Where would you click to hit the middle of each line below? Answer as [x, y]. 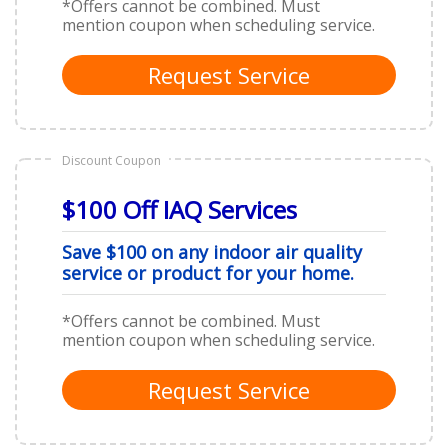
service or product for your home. [208, 272]
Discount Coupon [111, 160]
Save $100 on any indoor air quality [212, 251]
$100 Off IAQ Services [179, 209]
